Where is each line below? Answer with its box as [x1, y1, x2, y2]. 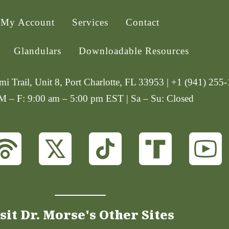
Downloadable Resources [79, 45, 190, 57]
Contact [126, 17, 160, 28]
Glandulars [14, 45, 62, 57]
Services [72, 17, 109, 28]
